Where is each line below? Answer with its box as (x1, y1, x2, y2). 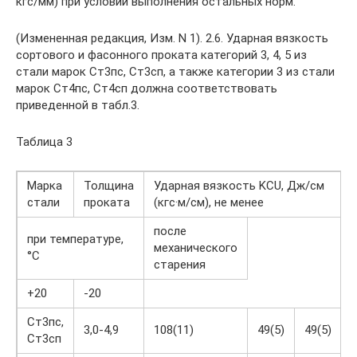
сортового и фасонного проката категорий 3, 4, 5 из (16, 48, 307, 62)
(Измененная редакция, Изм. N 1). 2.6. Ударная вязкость (16, 31, 328, 45)
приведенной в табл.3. (16, 98, 139, 112)
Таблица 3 (16, 135, 73, 149)
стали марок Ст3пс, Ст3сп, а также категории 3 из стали (16, 65, 335, 79)
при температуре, (27, 232, 124, 246)
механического (154, 241, 237, 255)
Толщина (84, 178, 134, 193)
